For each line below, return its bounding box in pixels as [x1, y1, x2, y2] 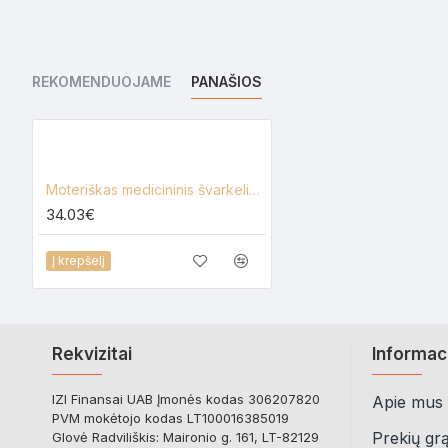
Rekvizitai [52, 344, 132, 364]
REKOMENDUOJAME [32, 73, 171, 90]
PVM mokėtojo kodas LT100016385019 [52, 410, 289, 426]
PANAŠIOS [191, 73, 262, 90]
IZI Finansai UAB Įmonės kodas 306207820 [52, 391, 320, 407]
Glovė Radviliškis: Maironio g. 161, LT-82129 [52, 429, 319, 445]
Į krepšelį [52, 252, 105, 268]
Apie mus [372, 392, 443, 412]
